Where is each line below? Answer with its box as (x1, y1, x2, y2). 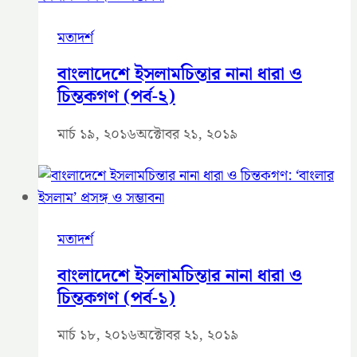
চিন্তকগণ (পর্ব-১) (57, 284, 175, 312)
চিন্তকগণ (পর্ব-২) (57, 83, 175, 112)
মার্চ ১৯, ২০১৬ (57, 122, 136, 146)
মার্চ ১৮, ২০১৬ (57, 324, 137, 347)
